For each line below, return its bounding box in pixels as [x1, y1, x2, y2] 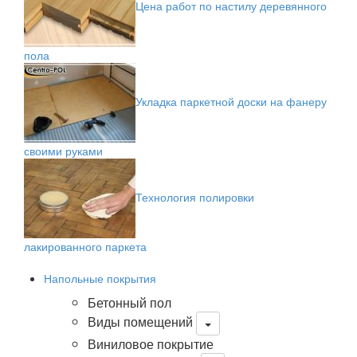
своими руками [24, 143, 103, 159]
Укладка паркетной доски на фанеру [135, 92, 327, 109]
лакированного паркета [24, 238, 147, 254]
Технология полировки [135, 188, 254, 205]
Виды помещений [88, 312, 193, 331]
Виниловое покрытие [88, 335, 214, 353]
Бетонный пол [88, 293, 171, 312]
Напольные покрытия [44, 270, 156, 286]
